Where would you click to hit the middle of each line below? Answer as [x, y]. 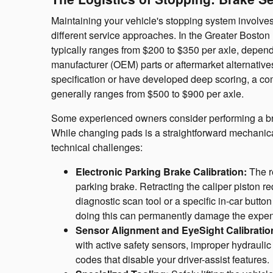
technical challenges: [97, 147]
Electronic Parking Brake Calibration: [161, 171]
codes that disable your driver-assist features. [172, 259]
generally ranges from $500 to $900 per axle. [147, 93]
